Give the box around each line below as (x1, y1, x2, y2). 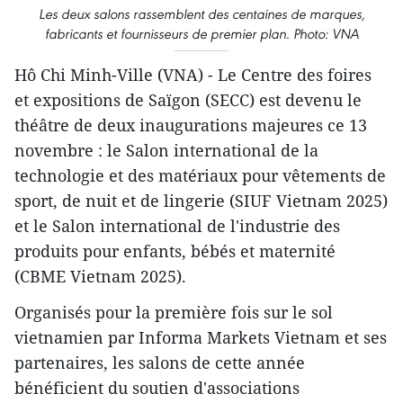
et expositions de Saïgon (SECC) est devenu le (14, 89, 362, 111)
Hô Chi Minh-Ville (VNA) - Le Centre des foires (14, 64, 372, 85)
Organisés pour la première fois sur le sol (14, 301, 333, 323)
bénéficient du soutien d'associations (14, 377, 300, 399)
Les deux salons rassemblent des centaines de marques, (38, 5, 365, 22)
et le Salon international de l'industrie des (14, 215, 340, 237)
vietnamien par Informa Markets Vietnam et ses (14, 327, 387, 348)
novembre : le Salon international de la (14, 139, 318, 161)
